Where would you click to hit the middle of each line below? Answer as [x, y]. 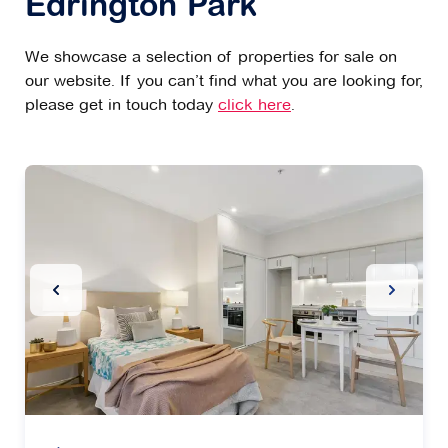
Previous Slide [105, 290]
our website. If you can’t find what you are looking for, [224, 81]
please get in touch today [121, 105]
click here [254, 105]
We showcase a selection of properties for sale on [211, 57]
